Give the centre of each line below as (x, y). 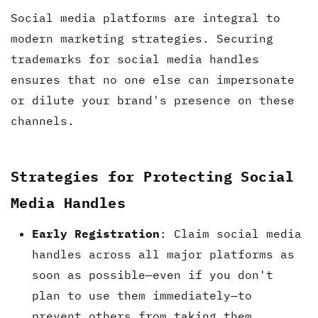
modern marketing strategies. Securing (142, 38)
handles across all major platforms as (163, 254)
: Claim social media (231, 233)
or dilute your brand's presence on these (153, 100)
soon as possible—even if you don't (153, 274)
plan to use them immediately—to (142, 295)
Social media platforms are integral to (146, 17)
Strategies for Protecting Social (153, 176)
